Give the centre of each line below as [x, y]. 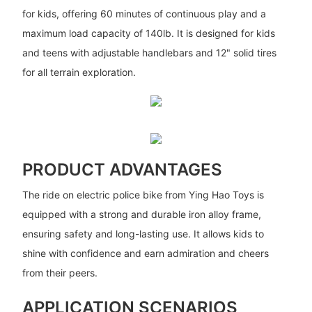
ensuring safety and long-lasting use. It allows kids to [143, 234]
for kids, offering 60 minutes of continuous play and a [144, 13]
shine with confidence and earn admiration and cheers [145, 253]
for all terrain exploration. [79, 72]
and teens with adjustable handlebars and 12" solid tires [149, 52]
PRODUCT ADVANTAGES [122, 169]
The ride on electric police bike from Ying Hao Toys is [143, 195]
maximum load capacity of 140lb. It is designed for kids [148, 33]
